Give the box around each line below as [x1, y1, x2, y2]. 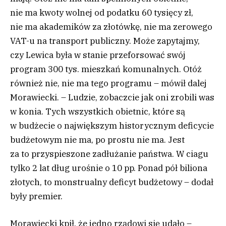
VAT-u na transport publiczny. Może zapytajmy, [10, 35, 200, 46]
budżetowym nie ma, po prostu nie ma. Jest [10, 134, 185, 145]
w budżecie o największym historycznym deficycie [10, 120, 214, 131]
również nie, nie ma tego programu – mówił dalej [10, 77, 207, 89]
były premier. [10, 190, 63, 202]
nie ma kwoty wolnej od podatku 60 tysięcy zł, [10, 7, 193, 18]
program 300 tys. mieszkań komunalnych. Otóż [10, 63, 202, 75]
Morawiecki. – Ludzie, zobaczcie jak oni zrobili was [10, 91, 214, 103]
